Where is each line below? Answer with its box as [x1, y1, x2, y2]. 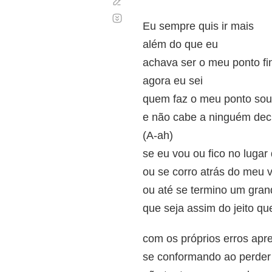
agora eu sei [143, 75, 203, 87]
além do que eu [143, 38, 218, 50]
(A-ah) [143, 129, 173, 141]
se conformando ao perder [143, 251, 271, 263]
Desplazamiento [123, 8, 188, 18]
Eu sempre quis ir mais [143, 20, 254, 32]
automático [123, 18, 169, 28]
